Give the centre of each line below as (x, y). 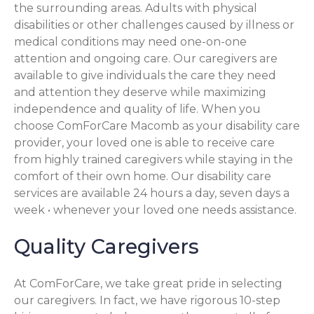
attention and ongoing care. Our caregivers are (146, 58)
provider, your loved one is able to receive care (144, 142)
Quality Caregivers (107, 247)
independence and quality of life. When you (137, 109)
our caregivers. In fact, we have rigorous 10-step (147, 301)
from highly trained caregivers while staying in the (153, 159)
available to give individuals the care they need (145, 75)
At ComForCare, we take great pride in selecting (148, 284)
